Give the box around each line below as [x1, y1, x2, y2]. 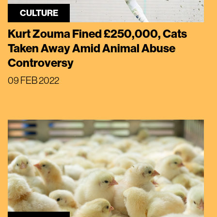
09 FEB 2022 [8, 74, 59, 87]
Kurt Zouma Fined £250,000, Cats [8, 26, 187, 41]
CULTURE [19, 7, 58, 19]
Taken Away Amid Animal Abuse [8, 41, 175, 56]
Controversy [8, 55, 74, 70]
